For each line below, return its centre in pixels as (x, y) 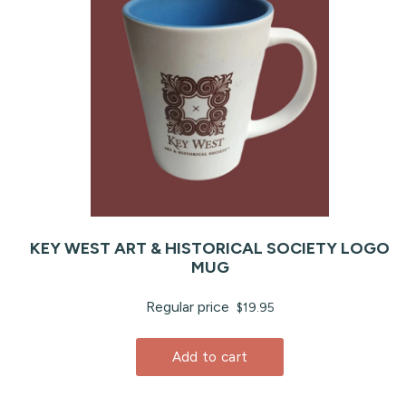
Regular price (189, 306)
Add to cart (210, 357)
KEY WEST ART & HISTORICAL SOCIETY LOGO (210, 248)
